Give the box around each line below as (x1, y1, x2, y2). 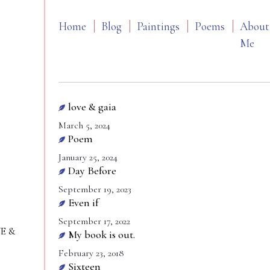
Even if (68, 196, 98, 209)
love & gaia (68, 100, 116, 113)
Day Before (68, 164, 116, 177)
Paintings (137, 19, 180, 33)
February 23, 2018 (58, 247, 124, 259)
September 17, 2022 (58, 215, 130, 227)
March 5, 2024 (58, 119, 110, 131)
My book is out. (68, 228, 135, 241)
